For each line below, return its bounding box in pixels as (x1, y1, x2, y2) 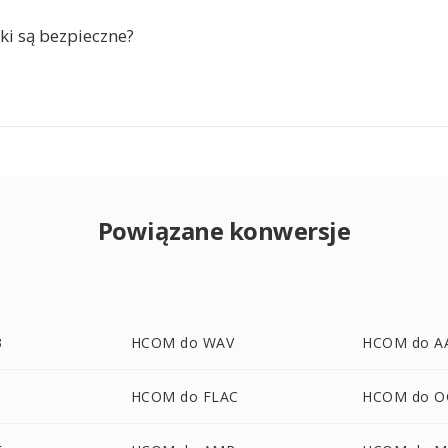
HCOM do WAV (130, 333, 235, 352)
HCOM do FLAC (130, 387, 239, 406)
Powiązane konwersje (97, 214, 351, 247)
